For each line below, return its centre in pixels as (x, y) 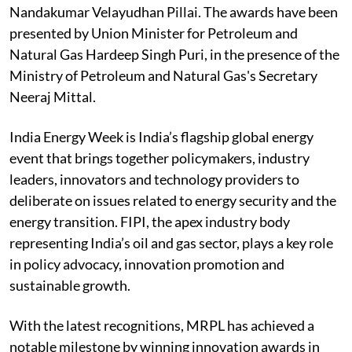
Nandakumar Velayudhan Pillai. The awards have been (174, 11)
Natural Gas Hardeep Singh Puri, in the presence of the (174, 54)
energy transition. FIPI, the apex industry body (150, 221)
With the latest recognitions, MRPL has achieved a (162, 325)
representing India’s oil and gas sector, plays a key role (171, 242)
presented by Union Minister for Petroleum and (154, 33)
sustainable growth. (70, 285)
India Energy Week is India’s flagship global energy (161, 136)
